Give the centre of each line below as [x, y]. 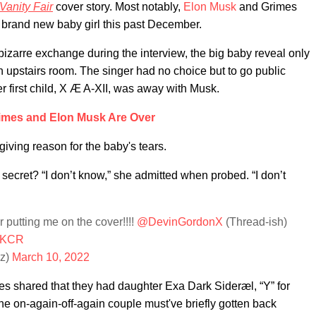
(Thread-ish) [255, 222]
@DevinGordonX [180, 222]
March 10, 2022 [51, 257]
